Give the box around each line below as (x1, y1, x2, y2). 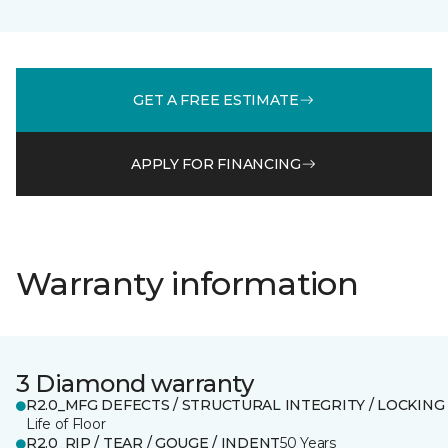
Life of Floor (26, 415, 106, 433)
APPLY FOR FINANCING (131, 154, 301, 173)
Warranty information (16, 264, 359, 303)
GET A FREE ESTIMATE (133, 90, 299, 109)
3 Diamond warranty (16, 369, 254, 398)
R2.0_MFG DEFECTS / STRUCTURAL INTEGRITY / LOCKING (26, 396, 445, 414)
